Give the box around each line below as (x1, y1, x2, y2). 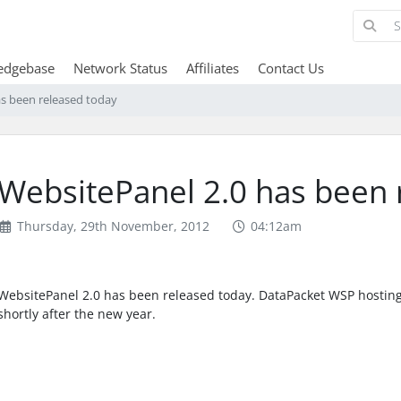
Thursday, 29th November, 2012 (13, 217, 209, 235)
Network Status (73, 58, 167, 77)
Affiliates (185, 58, 239, 77)
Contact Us (257, 58, 324, 77)
